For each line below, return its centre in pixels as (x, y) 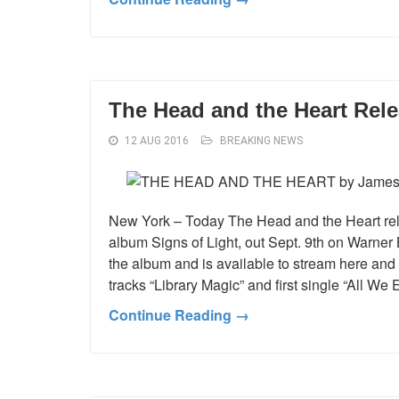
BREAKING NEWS (261, 140)
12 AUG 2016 (157, 140)
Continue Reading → (179, 314)
